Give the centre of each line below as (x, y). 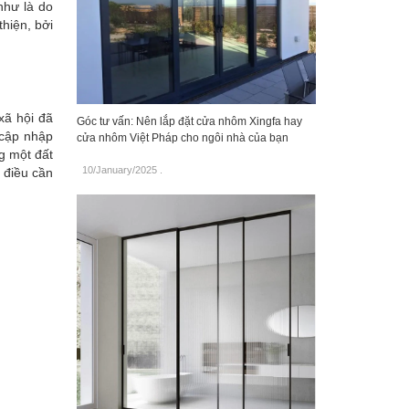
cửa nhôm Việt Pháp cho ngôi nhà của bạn (182, 138)
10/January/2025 (119, 170)
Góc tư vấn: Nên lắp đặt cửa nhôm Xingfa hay (189, 122)
